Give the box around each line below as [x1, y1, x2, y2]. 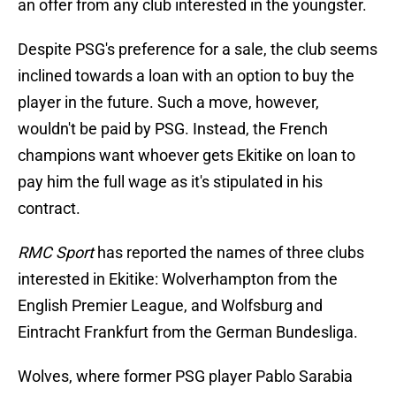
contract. [18, 199, 80, 218]
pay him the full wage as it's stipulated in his [18, 172, 323, 192]
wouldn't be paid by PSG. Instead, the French [18, 119, 328, 139]
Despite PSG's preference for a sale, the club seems [18, 40, 377, 59]
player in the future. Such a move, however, [18, 93, 319, 112]
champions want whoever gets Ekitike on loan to [18, 146, 355, 165]
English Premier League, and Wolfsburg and [18, 296, 323, 316]
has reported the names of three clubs [94, 243, 364, 263]
